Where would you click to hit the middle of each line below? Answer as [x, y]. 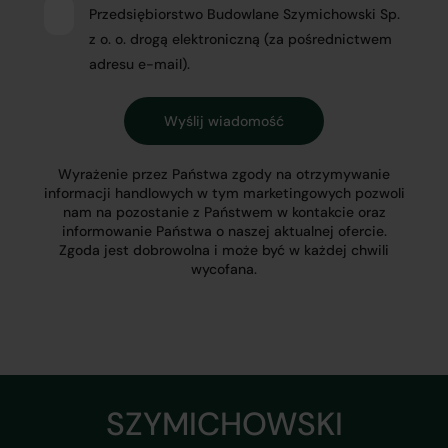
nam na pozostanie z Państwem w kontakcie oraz [224, 212]
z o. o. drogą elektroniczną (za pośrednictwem [240, 39]
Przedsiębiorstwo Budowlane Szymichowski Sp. [244, 14]
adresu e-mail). [139, 64]
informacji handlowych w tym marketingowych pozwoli [224, 193]
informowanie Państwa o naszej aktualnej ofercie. [224, 231]
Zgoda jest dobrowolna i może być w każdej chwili [224, 250]
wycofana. [224, 269]
